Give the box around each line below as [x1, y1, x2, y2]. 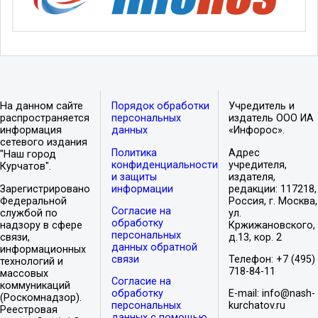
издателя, [229, 170, 276, 183]
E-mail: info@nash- [229, 287, 316, 300]
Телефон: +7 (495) [229, 253, 316, 265]
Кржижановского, [229, 219, 316, 231]
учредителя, [229, 158, 287, 171]
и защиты [111, 170, 157, 183]
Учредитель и [229, 100, 295, 113]
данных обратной [111, 241, 197, 253]
